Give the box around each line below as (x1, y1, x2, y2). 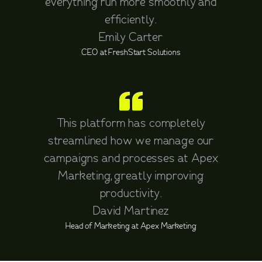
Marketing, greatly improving (58, 170, 204, 182)
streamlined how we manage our (47, 135, 215, 147)
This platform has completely (56, 118, 206, 129)
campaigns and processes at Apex (44, 153, 218, 164)
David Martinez (93, 205, 169, 217)
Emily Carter (98, 32, 164, 43)
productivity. (99, 188, 163, 199)
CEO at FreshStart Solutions (81, 48, 181, 57)
